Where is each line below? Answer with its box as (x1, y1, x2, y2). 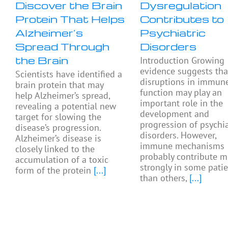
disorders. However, (140, 129, 217, 141)
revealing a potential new (15, 100, 116, 112)
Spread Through (15, 39, 109, 53)
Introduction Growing (140, 54, 225, 66)
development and (140, 107, 210, 120)
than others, (140, 172, 187, 184)
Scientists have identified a (15, 68, 122, 80)
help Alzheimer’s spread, (15, 89, 110, 101)
